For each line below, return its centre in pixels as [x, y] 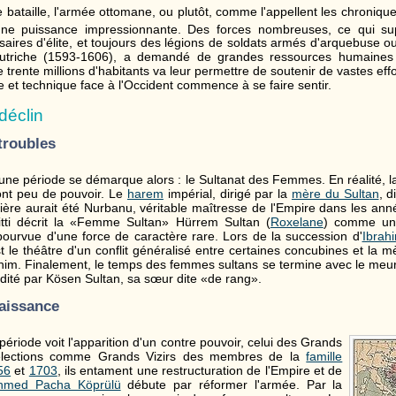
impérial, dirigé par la [227, 193]
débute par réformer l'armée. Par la [232, 385]
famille [324, 357]
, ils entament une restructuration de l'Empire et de [200, 371]
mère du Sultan [335, 193]
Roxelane [297, 221]
